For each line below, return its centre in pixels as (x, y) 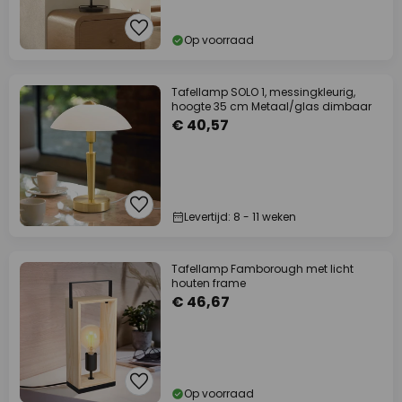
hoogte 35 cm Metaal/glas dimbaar (271, 106)
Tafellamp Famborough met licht (262, 269)
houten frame (209, 283)
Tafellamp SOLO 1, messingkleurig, (263, 92)
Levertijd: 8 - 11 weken (240, 217)
